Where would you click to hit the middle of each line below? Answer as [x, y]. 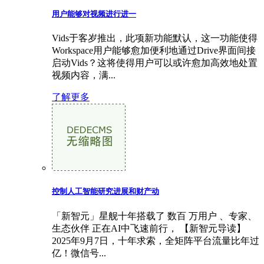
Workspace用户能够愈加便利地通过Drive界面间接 [154, 51]
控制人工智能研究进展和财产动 [105, 192]
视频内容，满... [84, 75]
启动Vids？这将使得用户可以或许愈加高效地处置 [155, 63]
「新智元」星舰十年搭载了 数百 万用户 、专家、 [154, 216]
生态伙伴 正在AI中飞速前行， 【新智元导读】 [149, 228]
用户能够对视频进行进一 [94, 14]
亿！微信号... [79, 253]
